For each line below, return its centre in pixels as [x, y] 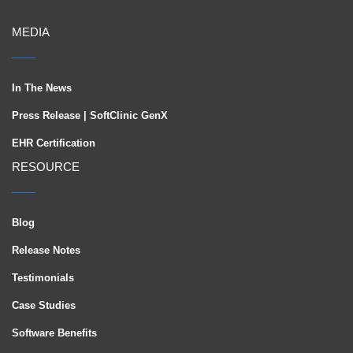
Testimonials [43, 278]
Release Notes [46, 251]
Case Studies [44, 306]
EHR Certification [54, 143]
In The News [42, 88]
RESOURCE [46, 167]
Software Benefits [54, 333]
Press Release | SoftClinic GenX [90, 116]
